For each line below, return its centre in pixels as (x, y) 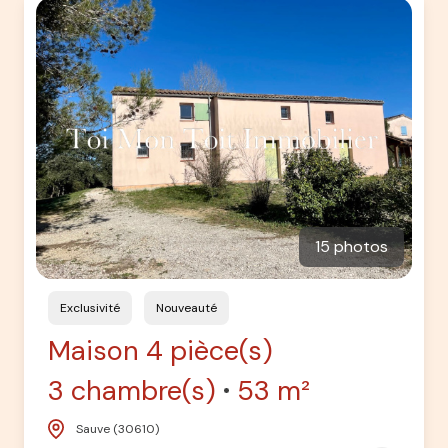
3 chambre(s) (132, 390)
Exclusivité (93, 307)
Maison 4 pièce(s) (160, 350)
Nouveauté (190, 307)
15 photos (351, 246)
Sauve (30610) (117, 428)
